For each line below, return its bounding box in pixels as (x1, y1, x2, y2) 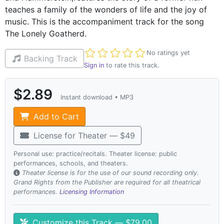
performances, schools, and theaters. (13, 159, 128, 167)
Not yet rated (83, 47, 134, 58)
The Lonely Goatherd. (5, 28, 86, 38)
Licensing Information (59, 187, 124, 195)
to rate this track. (104, 61, 159, 69)
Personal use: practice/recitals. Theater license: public (13, 149, 177, 157)
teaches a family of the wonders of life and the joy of (5, 4, 207, 14)
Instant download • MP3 (60, 93, 133, 101)
